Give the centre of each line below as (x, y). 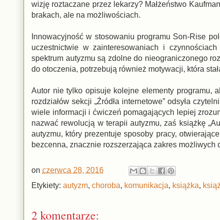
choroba (106, 185)
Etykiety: (47, 185)
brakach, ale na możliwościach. (87, 15)
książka (186, 185)
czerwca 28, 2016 (73, 170)
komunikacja (146, 185)
